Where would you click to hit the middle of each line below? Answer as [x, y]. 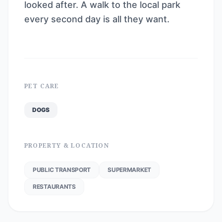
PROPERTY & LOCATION [67, 145]
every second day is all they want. [97, 19]
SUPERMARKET [129, 170]
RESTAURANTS [54, 187]
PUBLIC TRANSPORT [62, 170]
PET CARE [42, 86]
